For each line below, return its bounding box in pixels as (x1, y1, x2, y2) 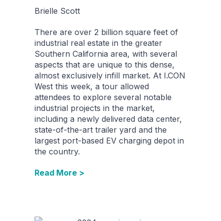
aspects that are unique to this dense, (35, 60, 175, 70)
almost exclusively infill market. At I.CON (35, 71, 185, 81)
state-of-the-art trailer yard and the (35, 125, 167, 135)
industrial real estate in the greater (35, 38, 162, 48)
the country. (35, 147, 80, 157)
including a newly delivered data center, (35, 114, 182, 124)
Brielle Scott (35, 6, 80, 16)
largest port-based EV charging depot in (35, 136, 184, 146)
